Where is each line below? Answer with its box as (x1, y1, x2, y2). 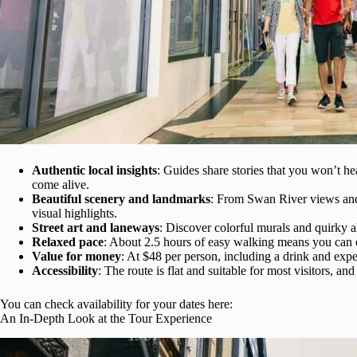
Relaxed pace (32, 234, 104, 249)
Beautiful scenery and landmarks (32, 191, 210, 206)
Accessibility (32, 263, 98, 277)
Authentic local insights (32, 163, 157, 177)
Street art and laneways (32, 220, 159, 234)
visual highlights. (32, 206, 117, 220)
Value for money (32, 249, 121, 263)
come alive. (32, 177, 89, 191)
